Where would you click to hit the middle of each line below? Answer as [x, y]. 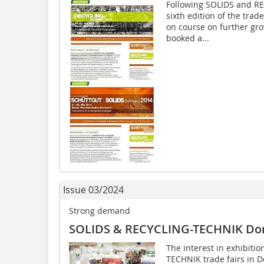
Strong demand [100, 210]
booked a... [187, 38]
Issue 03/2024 [93, 189]
